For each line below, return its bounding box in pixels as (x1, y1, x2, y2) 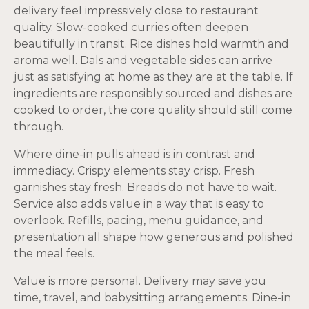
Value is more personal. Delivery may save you (14, 274, 266, 288)
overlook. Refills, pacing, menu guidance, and (14, 213, 263, 227)
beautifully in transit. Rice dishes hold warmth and (14, 37, 289, 50)
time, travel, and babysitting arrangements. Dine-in (14, 290, 291, 304)
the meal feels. (14, 246, 94, 260)
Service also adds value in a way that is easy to (14, 197, 264, 210)
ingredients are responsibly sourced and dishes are (14, 86, 292, 100)
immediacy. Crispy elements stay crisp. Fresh (14, 163, 255, 177)
